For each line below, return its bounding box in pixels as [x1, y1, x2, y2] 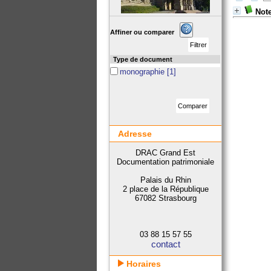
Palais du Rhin [140, 175, 191, 184]
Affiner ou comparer [110, 28, 180, 36]
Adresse [118, 129, 152, 139]
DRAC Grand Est [135, 148, 196, 157]
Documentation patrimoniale [117, 157, 215, 166]
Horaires [124, 259, 162, 269]
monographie [120, 67, 168, 76]
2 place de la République [122, 184, 209, 194]
